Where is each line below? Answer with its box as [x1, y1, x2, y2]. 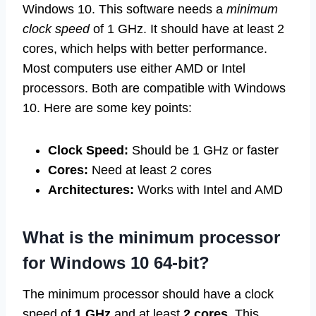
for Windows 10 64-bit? [23, 253, 209, 273]
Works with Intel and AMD [134, 183, 283, 197]
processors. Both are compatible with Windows [23, 81, 286, 96]
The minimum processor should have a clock [23, 287, 274, 302]
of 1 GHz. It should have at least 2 [90, 22, 284, 37]
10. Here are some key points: [23, 101, 192, 116]
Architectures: [48, 183, 134, 197]
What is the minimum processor [23, 228, 280, 248]
